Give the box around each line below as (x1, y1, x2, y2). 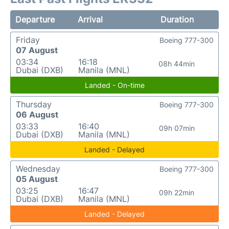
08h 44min (158, 59, 195, 68)
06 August (16, 109, 58, 120)
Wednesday (16, 164, 60, 174)
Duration (160, 14, 194, 25)
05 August (16, 174, 58, 184)
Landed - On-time (84, 81, 145, 89)
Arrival (78, 14, 103, 25)
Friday (16, 35, 40, 45)
